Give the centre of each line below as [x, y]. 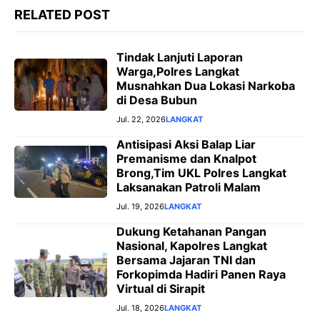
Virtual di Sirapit [161, 289]
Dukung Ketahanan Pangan [191, 232]
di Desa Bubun [157, 100]
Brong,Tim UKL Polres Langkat [201, 173]
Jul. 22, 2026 [141, 120]
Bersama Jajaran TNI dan [186, 260]
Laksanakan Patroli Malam [189, 187]
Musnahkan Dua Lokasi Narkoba [206, 86]
